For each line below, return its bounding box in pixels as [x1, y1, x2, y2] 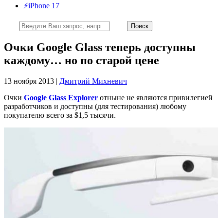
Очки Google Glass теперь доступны [4, 40, 196, 54]
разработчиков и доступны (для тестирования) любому [4, 102, 186, 110]
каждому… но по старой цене [4, 54, 159, 67]
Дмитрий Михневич [59, 76, 127, 85]
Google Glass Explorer [24, 93, 98, 102]
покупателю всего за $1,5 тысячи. [4, 110, 116, 119]
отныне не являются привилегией [98, 93, 213, 102]
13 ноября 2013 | [4, 76, 59, 85]
